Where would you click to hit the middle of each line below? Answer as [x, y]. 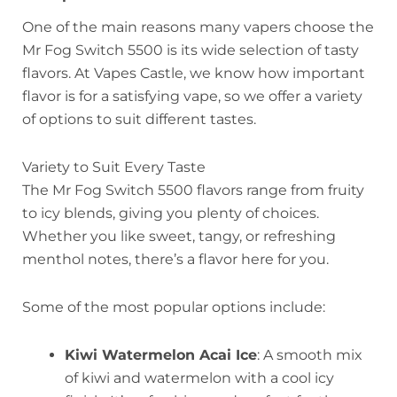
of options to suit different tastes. [139, 119]
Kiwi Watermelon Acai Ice [161, 354]
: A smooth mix [310, 354]
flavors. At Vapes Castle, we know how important [194, 73]
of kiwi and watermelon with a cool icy [199, 378]
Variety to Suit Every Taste [114, 167]
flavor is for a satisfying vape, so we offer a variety [192, 96]
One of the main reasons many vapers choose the [198, 27]
